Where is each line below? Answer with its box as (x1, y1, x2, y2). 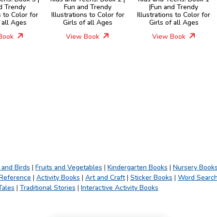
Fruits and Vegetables (35, 163, 102, 172)
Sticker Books (130, 173, 172, 182)
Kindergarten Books (107, 163, 168, 172)
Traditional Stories (19, 183, 76, 192)
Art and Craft (85, 173, 125, 182)
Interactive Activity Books (80, 183, 158, 192)
